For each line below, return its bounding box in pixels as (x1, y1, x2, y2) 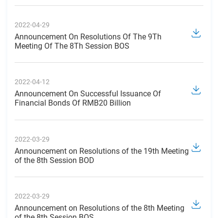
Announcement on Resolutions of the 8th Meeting (15, 203, 184, 213)
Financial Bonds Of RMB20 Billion (15, 98, 131, 108)
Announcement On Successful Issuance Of (15, 89, 161, 99)
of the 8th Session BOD (15, 155, 94, 165)
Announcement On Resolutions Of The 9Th (15, 32, 162, 42)
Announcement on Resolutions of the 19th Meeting (15, 146, 189, 156)
